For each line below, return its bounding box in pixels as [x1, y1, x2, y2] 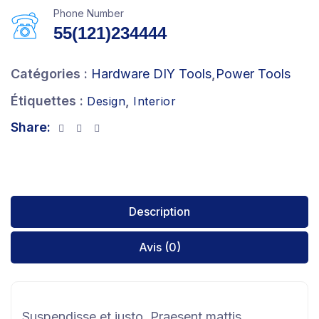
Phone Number [53, 6, 124, 19]
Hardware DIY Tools [91, 66, 211, 81]
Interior [133, 93, 176, 108]
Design [87, 93, 125, 108]
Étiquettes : [11, 93, 83, 109]
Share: [11, 119, 51, 135]
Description [129, 204, 190, 219]
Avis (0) [138, 240, 181, 255]
